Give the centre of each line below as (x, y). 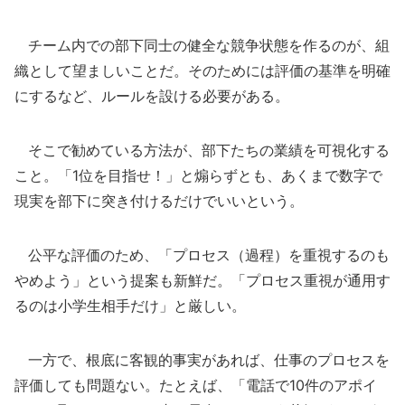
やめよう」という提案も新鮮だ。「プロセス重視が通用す (202, 280)
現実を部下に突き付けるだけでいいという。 (159, 201)
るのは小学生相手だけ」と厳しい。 (130, 306)
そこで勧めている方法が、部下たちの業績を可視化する (202, 150)
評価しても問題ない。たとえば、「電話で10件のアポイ (196, 385)
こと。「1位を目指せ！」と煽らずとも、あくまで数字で (198, 175)
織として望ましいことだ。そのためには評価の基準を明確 (202, 71)
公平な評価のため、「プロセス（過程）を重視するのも (202, 255)
